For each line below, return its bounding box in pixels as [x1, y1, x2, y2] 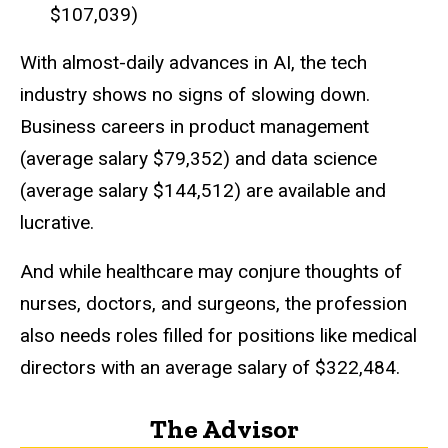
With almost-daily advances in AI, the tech [20, 51, 367, 75]
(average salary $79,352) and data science [20, 147, 377, 171]
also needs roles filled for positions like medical [20, 323, 417, 347]
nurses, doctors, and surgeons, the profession [20, 291, 407, 315]
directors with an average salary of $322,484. [20, 355, 400, 379]
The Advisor [149, 412, 299, 445]
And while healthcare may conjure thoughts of [20, 259, 402, 283]
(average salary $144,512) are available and [20, 179, 386, 203]
